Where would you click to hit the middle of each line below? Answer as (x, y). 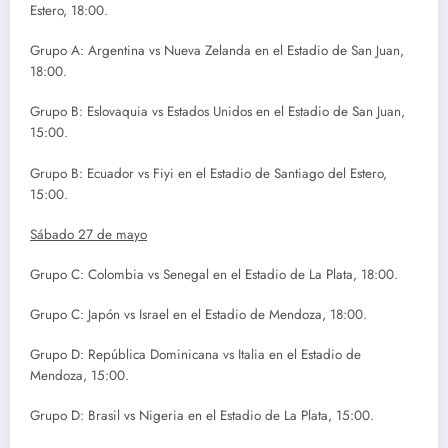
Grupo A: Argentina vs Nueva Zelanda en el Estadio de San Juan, (217, 51)
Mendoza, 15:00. (79, 376)
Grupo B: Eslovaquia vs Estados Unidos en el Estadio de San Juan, (217, 112)
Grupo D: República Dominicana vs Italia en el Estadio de (195, 355)
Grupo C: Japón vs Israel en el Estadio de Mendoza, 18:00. (198, 315)
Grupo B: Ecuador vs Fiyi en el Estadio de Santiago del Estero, (208, 173)
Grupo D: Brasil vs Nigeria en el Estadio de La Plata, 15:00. (202, 416)
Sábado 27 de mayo (88, 234)
